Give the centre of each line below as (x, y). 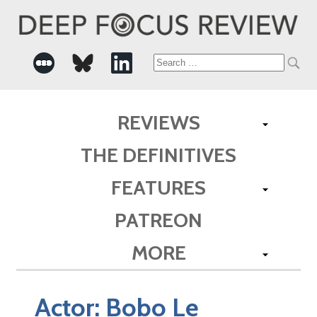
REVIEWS (158, 122)
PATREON (158, 220)
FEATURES (158, 187)
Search (179, 63)
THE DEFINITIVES (158, 155)
